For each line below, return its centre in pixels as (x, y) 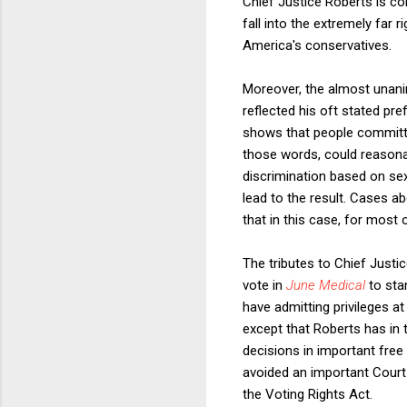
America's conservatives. (317, 45)
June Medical (326, 285)
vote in (264, 285)
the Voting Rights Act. (309, 394)
